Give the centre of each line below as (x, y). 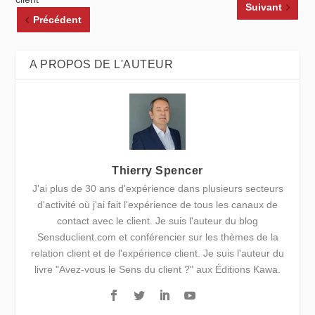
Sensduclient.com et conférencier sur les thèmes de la (157, 237)
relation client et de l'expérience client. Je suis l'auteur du (157, 253)
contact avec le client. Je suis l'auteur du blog (157, 221)
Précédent (58, 20)
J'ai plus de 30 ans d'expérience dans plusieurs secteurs (157, 189)
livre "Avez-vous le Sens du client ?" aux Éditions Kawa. (157, 270)
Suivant (263, 7)
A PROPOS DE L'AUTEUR (102, 65)
